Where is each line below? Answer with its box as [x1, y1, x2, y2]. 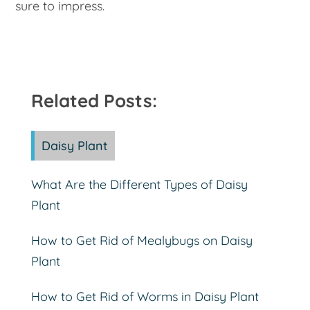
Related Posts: [30, 89, 157, 113]
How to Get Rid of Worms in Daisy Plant [30, 289, 259, 305]
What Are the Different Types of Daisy [30, 176, 248, 193]
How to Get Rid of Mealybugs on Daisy [30, 232, 253, 249]
